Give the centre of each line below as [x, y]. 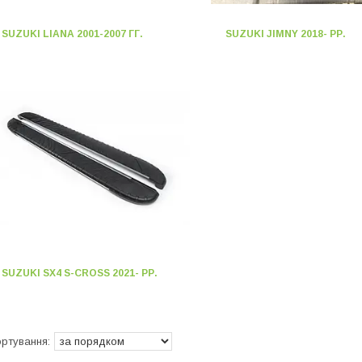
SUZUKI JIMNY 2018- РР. [285, 34]
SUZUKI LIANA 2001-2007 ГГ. [73, 34]
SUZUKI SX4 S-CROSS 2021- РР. [80, 273]
